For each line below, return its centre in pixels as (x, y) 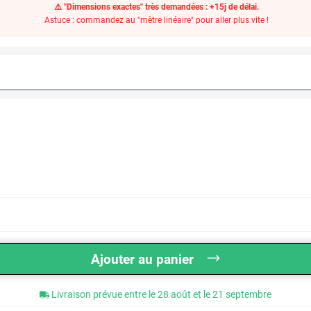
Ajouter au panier (142, 260)
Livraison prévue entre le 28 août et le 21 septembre (161, 295)
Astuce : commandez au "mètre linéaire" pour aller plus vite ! (157, 20)
